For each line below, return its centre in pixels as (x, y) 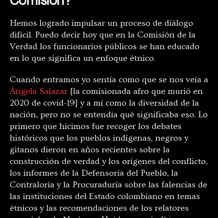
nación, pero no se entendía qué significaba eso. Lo (109, 115)
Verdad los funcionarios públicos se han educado (105, 47)
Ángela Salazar (39, 91)
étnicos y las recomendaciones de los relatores (99, 208)
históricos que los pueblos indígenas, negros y (99, 138)
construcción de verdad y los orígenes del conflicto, (109, 162)
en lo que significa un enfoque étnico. (82, 58)
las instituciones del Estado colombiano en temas (105, 197)
